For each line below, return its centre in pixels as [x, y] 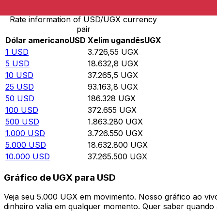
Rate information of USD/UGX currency [83, 20]
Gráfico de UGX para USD [60, 177]
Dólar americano [37, 40]
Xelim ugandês [116, 40]
